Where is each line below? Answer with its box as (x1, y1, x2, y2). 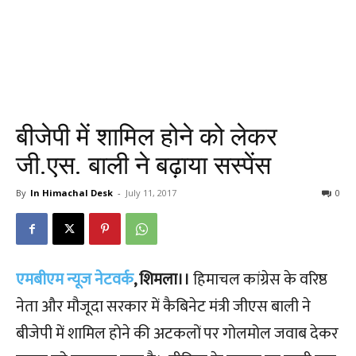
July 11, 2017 (126, 187, 176, 199)
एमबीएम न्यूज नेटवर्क (16, 266, 133, 293)
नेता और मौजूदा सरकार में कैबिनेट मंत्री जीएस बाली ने (16, 293, 311, 320)
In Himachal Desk (30, 187, 113, 199)
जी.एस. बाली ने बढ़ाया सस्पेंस (16, 150, 271, 180)
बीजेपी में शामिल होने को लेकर (16, 122, 277, 152)
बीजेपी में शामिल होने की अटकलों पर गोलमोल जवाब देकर (16, 320, 339, 347)
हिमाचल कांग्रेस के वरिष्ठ (193, 266, 327, 293)
